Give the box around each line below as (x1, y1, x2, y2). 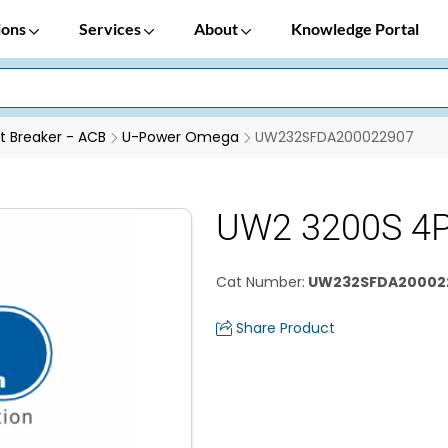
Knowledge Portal (291, 19, 419, 38)
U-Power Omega (122, 127, 239, 147)
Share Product (236, 318, 335, 338)
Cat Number (216, 272, 302, 292)
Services (79, 19, 144, 38)
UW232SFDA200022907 (255, 127, 414, 147)
